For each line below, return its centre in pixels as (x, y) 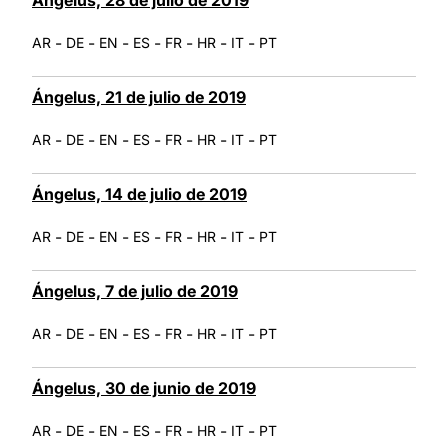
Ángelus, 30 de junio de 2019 (144, 387)
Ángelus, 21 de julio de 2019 (139, 96)
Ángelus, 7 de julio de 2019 (135, 290)
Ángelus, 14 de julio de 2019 (139, 193)
